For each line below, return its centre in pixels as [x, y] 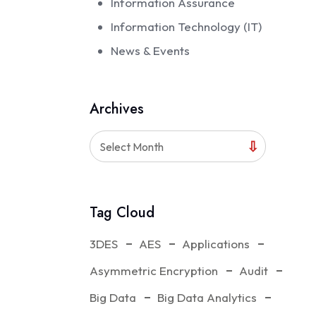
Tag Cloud [122, 213]
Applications [216, 244]
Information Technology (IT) [187, 26]
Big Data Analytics [207, 297]
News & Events [151, 50]
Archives [117, 109]
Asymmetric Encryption [154, 271]
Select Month [132, 147]
